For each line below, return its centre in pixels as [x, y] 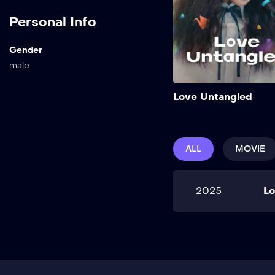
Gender [26, 50]
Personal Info [53, 22]
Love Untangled [212, 96]
